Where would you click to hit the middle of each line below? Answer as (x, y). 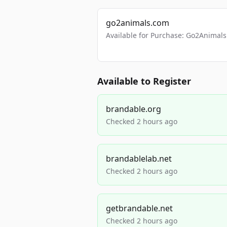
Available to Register (144, 81)
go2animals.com (138, 23)
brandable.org (134, 109)
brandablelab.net (139, 159)
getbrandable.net (139, 208)
